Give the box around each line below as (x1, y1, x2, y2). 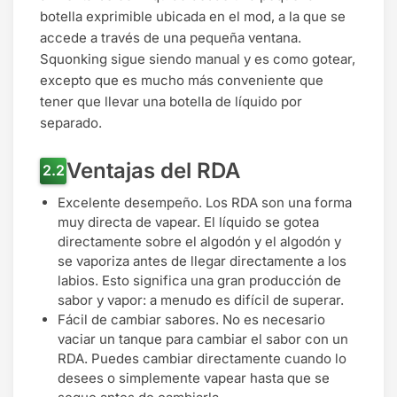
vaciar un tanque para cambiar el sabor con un (58, 330, 348, 347)
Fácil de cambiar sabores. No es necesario (58, 310, 325, 328)
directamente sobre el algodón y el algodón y (58, 232, 341, 250)
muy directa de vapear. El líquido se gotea (58, 213, 319, 230)
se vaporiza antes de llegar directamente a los (58, 252, 346, 269)
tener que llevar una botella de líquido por (40, 92, 302, 110)
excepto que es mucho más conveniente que (40, 71, 323, 89)
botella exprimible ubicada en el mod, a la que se (40, 7, 346, 25)
